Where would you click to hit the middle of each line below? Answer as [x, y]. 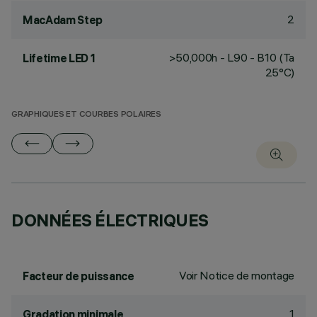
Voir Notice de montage [237, 275]
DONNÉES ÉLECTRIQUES [110, 220]
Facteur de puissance [79, 276]
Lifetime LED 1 [59, 58]
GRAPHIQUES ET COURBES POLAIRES [86, 115]
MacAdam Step [63, 20]
